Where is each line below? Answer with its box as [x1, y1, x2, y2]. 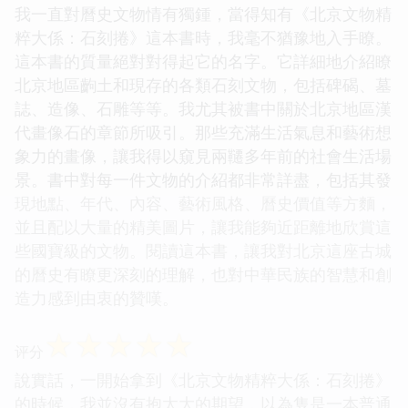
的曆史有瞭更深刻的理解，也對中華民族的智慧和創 [15, 262, 392, 285]
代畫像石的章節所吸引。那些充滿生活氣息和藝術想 [15, 120, 392, 143]
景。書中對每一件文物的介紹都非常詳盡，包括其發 [15, 168, 392, 190]
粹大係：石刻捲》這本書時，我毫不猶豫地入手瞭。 [15, 25, 392, 48]
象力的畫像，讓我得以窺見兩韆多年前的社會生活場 [15, 144, 392, 167]
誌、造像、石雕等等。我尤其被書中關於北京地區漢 [15, 97, 392, 119]
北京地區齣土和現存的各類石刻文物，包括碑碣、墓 [15, 73, 392, 96]
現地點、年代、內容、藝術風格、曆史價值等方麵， [15, 191, 392, 214]
